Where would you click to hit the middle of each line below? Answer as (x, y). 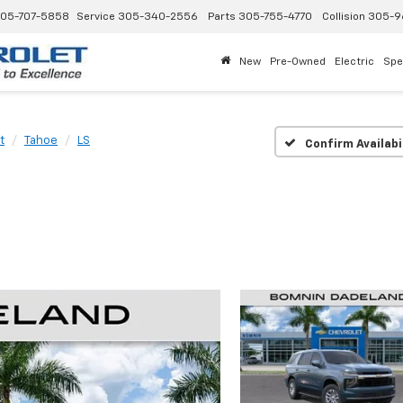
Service (96, 18)
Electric (354, 62)
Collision (344, 18)
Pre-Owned (298, 62)
